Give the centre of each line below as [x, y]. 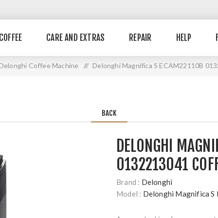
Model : [129, 194]
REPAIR [140, 38]
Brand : [128, 182]
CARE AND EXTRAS [76, 38]
